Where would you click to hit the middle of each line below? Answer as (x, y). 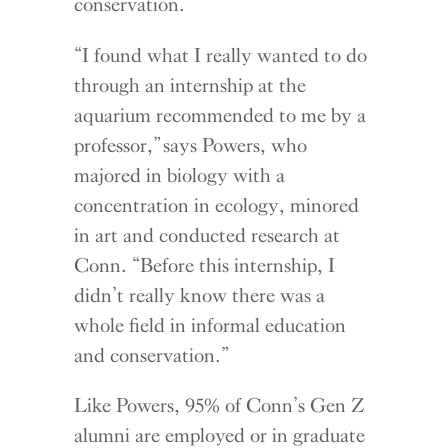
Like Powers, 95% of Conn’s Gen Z (219, 405)
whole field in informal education (210, 324)
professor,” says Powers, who (191, 144)
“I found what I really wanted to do (221, 54)
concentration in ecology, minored (217, 204)
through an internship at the (190, 84)
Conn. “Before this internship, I (205, 264)
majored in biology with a (180, 174)
